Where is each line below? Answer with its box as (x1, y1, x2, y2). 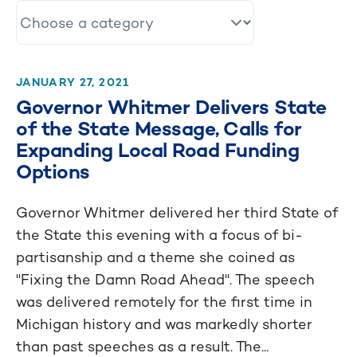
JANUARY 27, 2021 (16, 75, 129, 89)
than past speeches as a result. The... (16, 337, 269, 355)
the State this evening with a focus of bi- (16, 226, 303, 244)
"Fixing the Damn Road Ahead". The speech (16, 270, 315, 288)
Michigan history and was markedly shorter (16, 315, 312, 333)
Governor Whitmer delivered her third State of (16, 203, 338, 222)
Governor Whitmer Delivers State (16, 94, 327, 120)
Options (16, 159, 90, 184)
